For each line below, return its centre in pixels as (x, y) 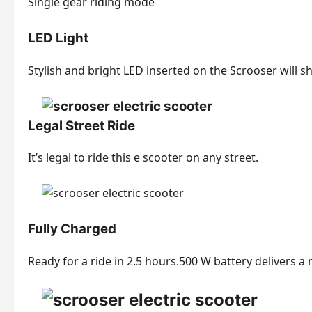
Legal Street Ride (81, 125)
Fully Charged (72, 229)
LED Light (58, 38)
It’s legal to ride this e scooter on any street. (143, 158)
